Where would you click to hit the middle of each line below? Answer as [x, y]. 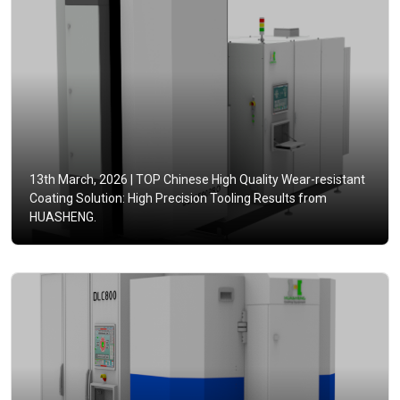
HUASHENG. [63, 217]
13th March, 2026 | [81, 180]
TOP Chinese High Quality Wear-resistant [249, 180]
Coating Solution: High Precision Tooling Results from [178, 199]
